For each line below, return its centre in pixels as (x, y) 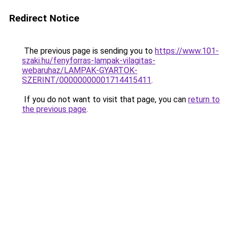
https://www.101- (187, 51)
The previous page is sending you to (88, 51)
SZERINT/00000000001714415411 (87, 80)
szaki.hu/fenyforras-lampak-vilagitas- (89, 61)
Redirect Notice (44, 18)
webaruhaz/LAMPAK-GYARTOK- (80, 70)
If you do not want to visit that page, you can (105, 99)
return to (204, 99)
